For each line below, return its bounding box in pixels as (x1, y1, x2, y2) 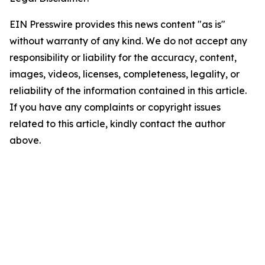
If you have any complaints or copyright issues (9, 101, 221, 113)
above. (9, 134, 41, 146)
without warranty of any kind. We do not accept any (9, 34, 247, 47)
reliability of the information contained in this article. (9, 84, 247, 96)
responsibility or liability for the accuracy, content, (9, 51, 237, 63)
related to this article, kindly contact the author (9, 117, 225, 130)
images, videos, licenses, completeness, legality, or (9, 67, 240, 80)
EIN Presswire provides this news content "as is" (9, 18, 225, 30)
